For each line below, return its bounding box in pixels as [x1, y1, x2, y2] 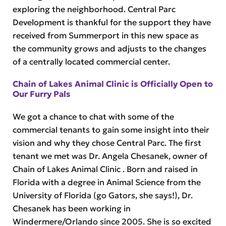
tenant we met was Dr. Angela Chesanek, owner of [12, 151, 207, 161]
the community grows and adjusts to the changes [12, 43, 206, 53]
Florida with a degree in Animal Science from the [12, 177, 201, 188]
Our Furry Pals [12, 89, 71, 99]
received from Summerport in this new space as [12, 30, 199, 40]
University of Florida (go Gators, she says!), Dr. [12, 190, 193, 201]
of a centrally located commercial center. [12, 56, 170, 67]
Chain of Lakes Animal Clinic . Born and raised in [12, 164, 198, 175]
